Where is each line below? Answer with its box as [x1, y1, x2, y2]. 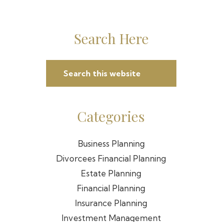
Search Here [73, 29, 149, 48]
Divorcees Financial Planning [56, 153, 166, 164]
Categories [77, 107, 145, 125]
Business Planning [77, 138, 145, 149]
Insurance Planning [75, 198, 147, 208]
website [45, 91, 76, 102]
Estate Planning [81, 168, 141, 178]
